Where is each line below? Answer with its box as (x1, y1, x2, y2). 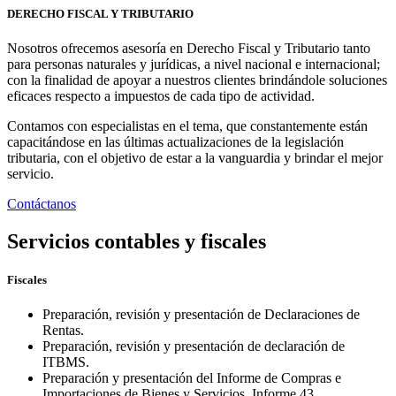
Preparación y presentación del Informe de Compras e (42, 370, 341, 386)
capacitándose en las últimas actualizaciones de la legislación (7, 134, 344, 150)
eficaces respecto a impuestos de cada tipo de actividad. (7, 88, 315, 104)
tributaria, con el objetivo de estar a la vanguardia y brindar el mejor (7, 150, 383, 166)
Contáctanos (7, 196, 76, 212)
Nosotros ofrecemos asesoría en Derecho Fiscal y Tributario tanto (7, 41, 370, 57)
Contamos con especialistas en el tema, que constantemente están (7, 118, 368, 134)
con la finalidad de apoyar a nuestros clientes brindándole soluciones (7, 72, 387, 88)
